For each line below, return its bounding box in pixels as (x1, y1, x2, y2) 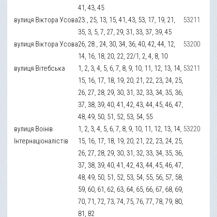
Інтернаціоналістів (14, 136, 69, 145)
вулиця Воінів (14, 124, 53, 133)
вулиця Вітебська (14, 63, 65, 73)
